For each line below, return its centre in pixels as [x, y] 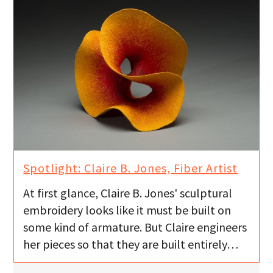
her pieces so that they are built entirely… [131, 244]
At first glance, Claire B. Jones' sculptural [128, 193]
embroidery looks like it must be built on [127, 210]
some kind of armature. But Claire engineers [135, 227]
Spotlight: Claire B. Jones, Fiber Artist [131, 168]
